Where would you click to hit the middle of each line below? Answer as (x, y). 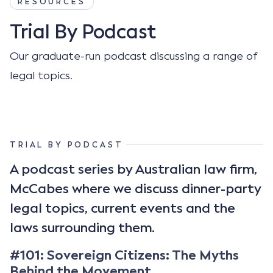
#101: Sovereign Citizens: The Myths (124, 255)
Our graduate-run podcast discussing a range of (134, 56)
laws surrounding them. (82, 227)
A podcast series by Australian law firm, (133, 169)
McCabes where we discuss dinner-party (136, 188)
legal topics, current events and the (122, 208)
